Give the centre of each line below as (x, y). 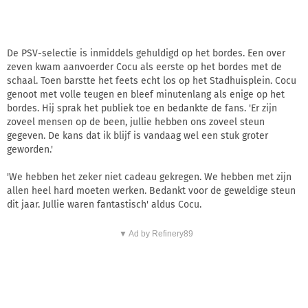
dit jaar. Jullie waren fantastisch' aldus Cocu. (104, 204)
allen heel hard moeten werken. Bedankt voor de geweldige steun (151, 190)
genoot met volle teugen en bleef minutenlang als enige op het (146, 94)
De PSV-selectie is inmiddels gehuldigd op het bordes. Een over (146, 53)
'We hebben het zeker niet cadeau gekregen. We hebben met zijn (149, 177)
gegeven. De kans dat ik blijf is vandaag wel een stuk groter (137, 135)
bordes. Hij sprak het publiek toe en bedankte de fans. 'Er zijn (142, 108)
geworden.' (30, 149)
